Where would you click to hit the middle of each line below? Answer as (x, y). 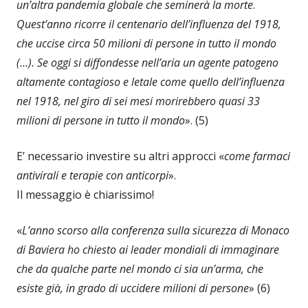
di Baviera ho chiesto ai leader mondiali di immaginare (148, 249)
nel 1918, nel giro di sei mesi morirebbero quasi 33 (138, 101)
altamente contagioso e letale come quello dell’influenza (151, 81)
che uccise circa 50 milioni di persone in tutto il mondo (146, 43)
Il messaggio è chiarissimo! (85, 194)
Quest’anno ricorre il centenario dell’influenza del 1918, (149, 24)
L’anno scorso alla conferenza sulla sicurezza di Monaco (156, 230)
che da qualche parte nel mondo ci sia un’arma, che (140, 268)
